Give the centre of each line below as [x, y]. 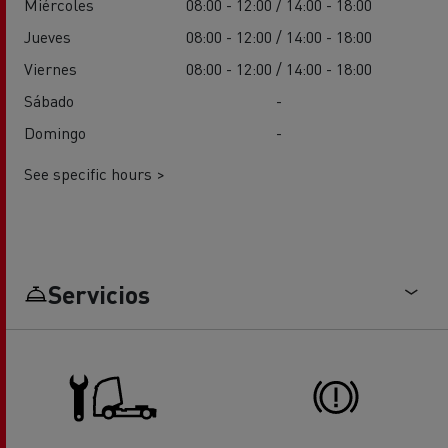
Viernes [50, 69]
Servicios [99, 294]
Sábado [49, 101]
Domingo [55, 133]
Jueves [47, 37]
